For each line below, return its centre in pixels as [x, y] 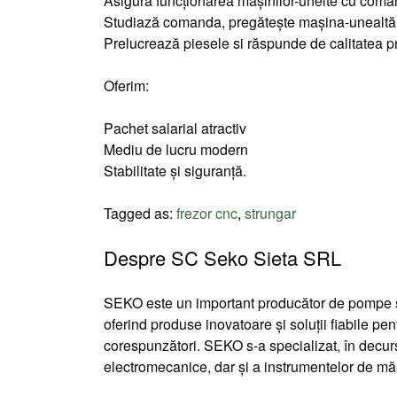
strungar [270, 213]
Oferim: [126, 86]
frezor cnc [207, 213]
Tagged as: [140, 213]
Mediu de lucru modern [176, 149]
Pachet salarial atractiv [175, 128]
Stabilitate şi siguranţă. [175, 171]
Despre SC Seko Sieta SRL [222, 257]
